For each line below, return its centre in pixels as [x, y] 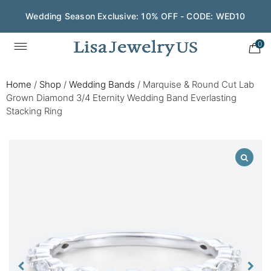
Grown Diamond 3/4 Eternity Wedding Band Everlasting [121, 98]
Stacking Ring [34, 111]
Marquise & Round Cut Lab [198, 84]
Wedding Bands [102, 84]
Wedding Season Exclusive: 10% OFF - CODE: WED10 [135, 16]
